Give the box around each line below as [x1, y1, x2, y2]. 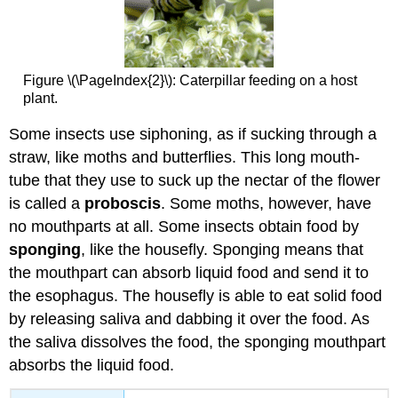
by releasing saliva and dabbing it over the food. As [9, 310, 370, 329]
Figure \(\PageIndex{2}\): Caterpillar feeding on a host [22, 72, 357, 88]
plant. [22, 90, 58, 106]
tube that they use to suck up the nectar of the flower [9, 171, 381, 190]
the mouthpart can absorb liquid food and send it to [9, 264, 370, 283]
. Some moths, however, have [161, 195, 372, 213]
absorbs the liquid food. [9, 356, 175, 375]
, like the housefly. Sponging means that [81, 241, 364, 259]
